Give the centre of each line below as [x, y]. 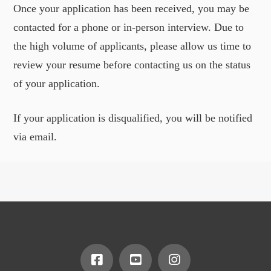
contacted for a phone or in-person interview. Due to [129, 27]
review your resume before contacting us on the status [132, 64]
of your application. [57, 83]
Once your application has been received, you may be [132, 8]
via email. [35, 137]
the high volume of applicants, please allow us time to [132, 46]
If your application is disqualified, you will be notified [133, 118]
